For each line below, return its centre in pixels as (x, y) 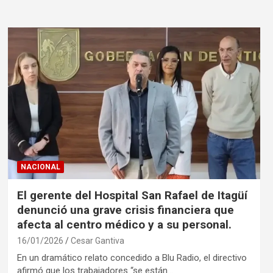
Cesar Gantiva (97, 240)
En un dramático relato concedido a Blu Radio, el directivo (132, 257)
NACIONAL (40, 167)
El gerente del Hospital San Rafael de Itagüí (132, 195)
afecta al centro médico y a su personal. (124, 224)
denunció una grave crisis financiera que (125, 210)
